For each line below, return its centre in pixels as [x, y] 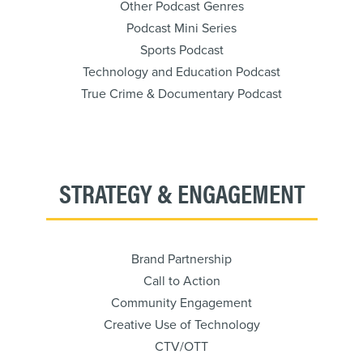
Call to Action [181, 281]
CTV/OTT [181, 347]
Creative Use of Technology [181, 325]
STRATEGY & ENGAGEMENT [181, 192]
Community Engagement [181, 303]
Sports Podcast [181, 50]
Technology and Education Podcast [181, 72]
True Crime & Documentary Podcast [181, 94]
